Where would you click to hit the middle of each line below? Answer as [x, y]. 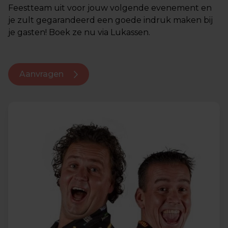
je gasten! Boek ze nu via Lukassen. [79, 32]
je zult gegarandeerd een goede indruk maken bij [110, 20]
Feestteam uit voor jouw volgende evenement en [110, 8]
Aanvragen [42, 74]
